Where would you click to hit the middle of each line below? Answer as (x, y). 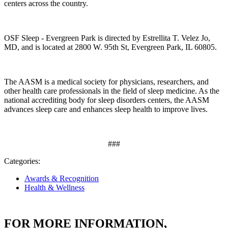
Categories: (22, 161)
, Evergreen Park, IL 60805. (172, 47)
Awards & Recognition (62, 179)
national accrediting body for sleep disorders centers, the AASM (107, 100)
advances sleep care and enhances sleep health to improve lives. (106, 109)
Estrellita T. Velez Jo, (176, 38)
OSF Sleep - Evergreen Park (50, 38)
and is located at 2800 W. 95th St (74, 47)
